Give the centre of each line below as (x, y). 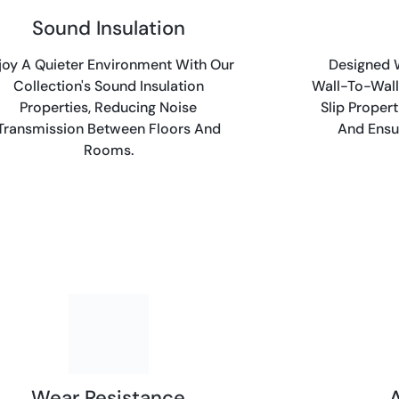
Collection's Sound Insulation (108, 85)
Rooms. (108, 150)
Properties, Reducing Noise (109, 107)
